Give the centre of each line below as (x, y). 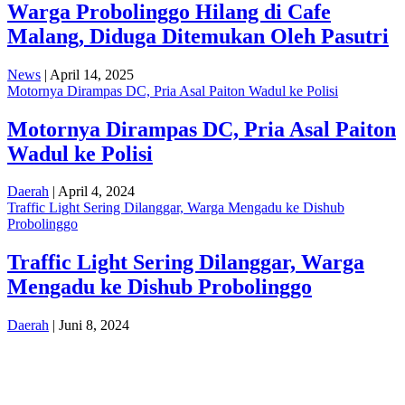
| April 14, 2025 (87, 74)
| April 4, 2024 (92, 192)
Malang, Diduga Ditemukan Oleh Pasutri (198, 36)
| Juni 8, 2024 (89, 325)
